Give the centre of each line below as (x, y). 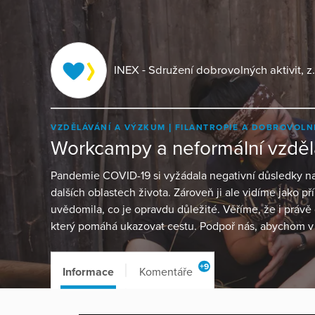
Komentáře (166, 272)
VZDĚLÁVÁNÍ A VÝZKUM (110, 127)
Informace (88, 272)
